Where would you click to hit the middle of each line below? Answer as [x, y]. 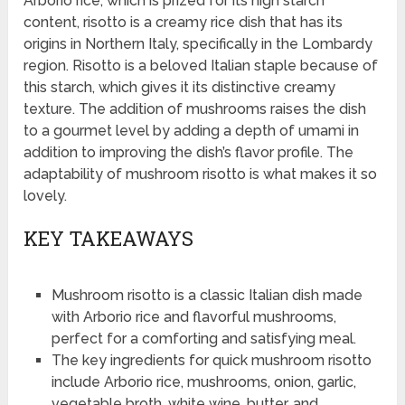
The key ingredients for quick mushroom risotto [211, 361]
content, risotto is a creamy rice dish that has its [184, 23]
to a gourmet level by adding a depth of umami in [192, 131]
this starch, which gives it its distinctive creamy [180, 88]
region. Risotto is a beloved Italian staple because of [201, 66]
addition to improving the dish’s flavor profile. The [189, 153]
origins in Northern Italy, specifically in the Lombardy [198, 44]
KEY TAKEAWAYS [109, 239]
